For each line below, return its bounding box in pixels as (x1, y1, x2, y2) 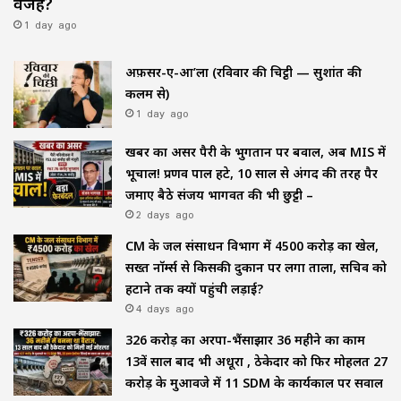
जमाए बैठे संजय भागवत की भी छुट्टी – (125, 185, 313, 203)
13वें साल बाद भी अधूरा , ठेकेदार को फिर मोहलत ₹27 (125, 352, 388, 370)
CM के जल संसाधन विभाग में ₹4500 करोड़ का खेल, (125, 236, 379, 254)
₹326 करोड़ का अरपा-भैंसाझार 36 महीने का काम (125, 330, 365, 348)
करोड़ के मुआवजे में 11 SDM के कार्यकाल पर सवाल (125, 373, 383, 391)
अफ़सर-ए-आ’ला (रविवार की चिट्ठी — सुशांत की (125, 63, 362, 81)
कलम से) (125, 84, 169, 102)
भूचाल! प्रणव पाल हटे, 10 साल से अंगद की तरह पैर (125, 164, 378, 182)
